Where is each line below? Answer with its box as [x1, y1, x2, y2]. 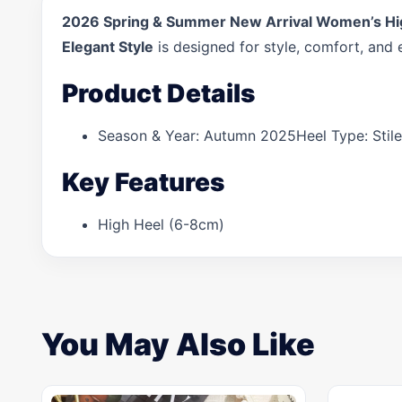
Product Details [62, 78, 255, 109]
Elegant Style [62, 38, 153, 56]
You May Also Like [41, 326, 315, 363]
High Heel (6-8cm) [98, 215, 224, 233]
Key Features [62, 167, 224, 197]
